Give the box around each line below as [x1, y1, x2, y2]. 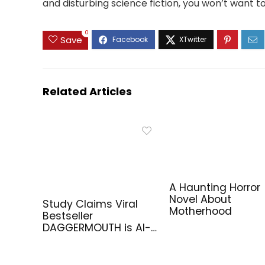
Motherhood [169, 203, 232, 218]
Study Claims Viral [43, 196, 138, 211]
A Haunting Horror [169, 180, 261, 195]
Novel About [169, 192, 232, 206]
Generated [43, 232, 99, 247]
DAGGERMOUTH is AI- [43, 220, 151, 235]
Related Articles [43, 83, 132, 99]
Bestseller [43, 208, 93, 223]
